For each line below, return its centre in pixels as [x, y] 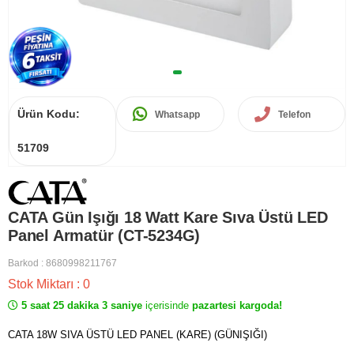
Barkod [23, 264]
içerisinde [167, 306]
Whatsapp [178, 114]
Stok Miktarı [42, 284]
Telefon [294, 114]
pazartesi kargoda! [235, 306]
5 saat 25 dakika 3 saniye [82, 306]
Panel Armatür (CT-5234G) [104, 236]
